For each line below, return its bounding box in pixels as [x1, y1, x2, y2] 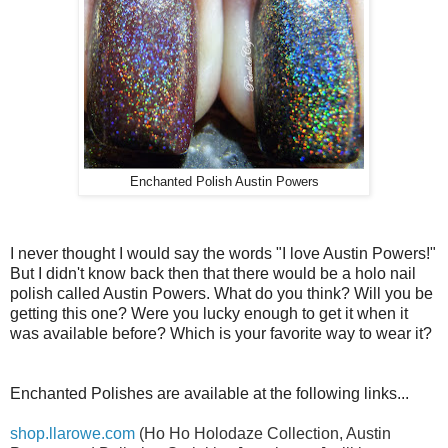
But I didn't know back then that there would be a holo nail [10, 264, 416, 282]
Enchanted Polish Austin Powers [129, 174, 319, 189]
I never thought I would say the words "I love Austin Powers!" [10, 244, 436, 262]
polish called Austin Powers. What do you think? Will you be [10, 284, 433, 302]
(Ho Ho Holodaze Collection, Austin [135, 424, 391, 442]
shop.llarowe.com [10, 424, 135, 442]
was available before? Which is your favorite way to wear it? [10, 324, 432, 342]
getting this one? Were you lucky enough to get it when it [10, 304, 408, 322]
